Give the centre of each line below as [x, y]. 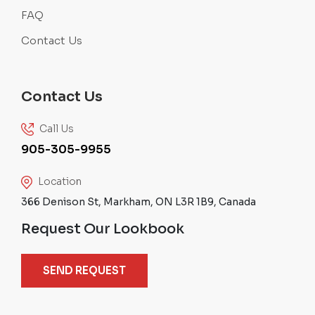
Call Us [56, 128]
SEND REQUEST [84, 271]
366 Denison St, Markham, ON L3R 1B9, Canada [139, 202]
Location [59, 182]
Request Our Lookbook [103, 229]
